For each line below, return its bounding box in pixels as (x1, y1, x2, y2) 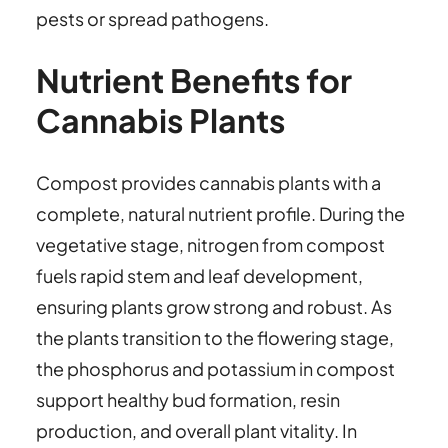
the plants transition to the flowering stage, (36, 325, 394, 349)
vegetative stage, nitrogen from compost (36, 232, 385, 256)
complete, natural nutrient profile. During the (36, 201, 405, 225)
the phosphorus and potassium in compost (36, 356, 395, 380)
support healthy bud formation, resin (36, 387, 340, 411)
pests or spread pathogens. (36, 6, 269, 30)
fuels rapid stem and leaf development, (36, 263, 363, 287)
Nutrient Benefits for (36, 60, 352, 101)
